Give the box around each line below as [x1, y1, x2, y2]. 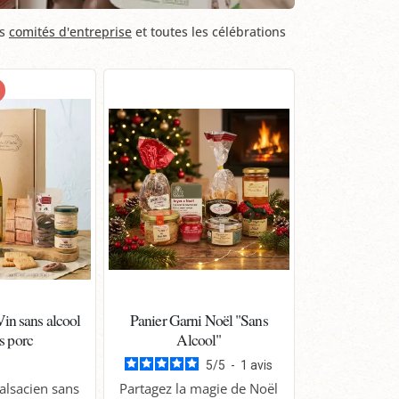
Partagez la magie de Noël [119, 379, 279, 397]
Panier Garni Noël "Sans [129, 308, 268, 330]
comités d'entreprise [9, 22, 132, 40]
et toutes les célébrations [132, 22, 286, 40]
